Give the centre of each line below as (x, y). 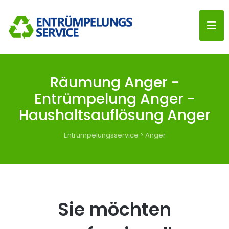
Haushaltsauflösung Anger (114, 115)
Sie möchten (114, 209)
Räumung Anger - (114, 83)
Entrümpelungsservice (101, 135)
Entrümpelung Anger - (114, 99)
